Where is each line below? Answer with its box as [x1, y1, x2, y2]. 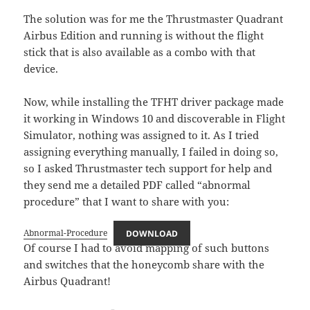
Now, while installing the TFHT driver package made [24, 95, 284, 109]
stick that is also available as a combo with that [24, 45, 256, 60]
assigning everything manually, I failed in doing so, [24, 145, 279, 159]
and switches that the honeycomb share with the [24, 257, 265, 272]
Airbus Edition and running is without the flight [24, 28, 264, 43]
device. [24, 62, 59, 76]
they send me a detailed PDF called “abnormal [24, 178, 251, 192]
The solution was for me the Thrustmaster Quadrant [24, 12, 284, 26]
